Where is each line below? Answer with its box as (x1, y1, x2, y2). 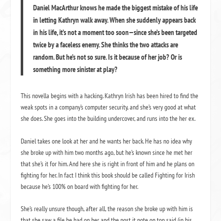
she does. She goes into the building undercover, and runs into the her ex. (21, 114, 196, 123)
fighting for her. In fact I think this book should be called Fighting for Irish (21, 170, 195, 180)
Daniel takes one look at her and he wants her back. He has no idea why (21, 136, 192, 146)
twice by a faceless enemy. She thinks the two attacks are (33, 40, 179, 50)
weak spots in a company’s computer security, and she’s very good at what (21, 103, 196, 112)
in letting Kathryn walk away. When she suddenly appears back (33, 15, 196, 25)
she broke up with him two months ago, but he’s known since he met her (21, 147, 193, 157)
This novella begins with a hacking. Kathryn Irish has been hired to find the (21, 91, 199, 101)
